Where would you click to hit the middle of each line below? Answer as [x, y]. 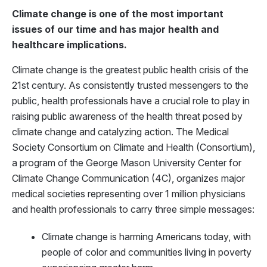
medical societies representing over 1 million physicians [129, 194]
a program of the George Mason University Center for [127, 163]
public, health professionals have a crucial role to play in [131, 101]
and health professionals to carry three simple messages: [133, 209]
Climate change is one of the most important [118, 14]
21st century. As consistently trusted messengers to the [130, 85]
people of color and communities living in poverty [147, 252]
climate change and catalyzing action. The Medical [120, 132]
